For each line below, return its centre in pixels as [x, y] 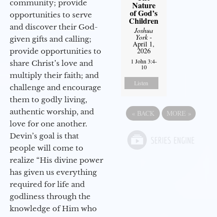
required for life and [47, 185]
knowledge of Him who [53, 209]
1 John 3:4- [144, 61]
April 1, [144, 44]
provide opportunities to [55, 51]
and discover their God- [54, 27]
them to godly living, [48, 100]
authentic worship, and [52, 112]
